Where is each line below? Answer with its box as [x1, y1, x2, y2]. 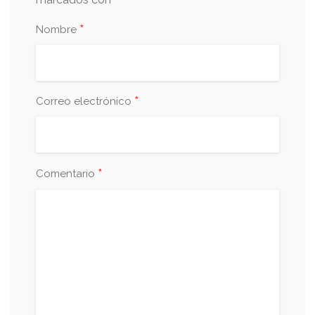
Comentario [36, 167, 98, 180]
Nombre [36, 23, 79, 36]
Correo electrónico [36, 95, 134, 108]
